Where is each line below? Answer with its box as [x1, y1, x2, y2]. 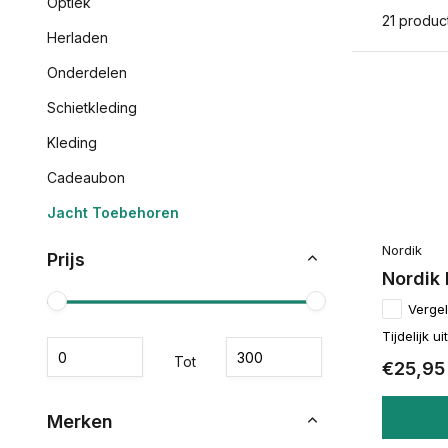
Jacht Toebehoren [47, 204, 179, 221]
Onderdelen [47, 64, 127, 81]
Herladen [47, 29, 108, 46]
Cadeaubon [47, 169, 125, 186]
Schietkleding [47, 99, 137, 116]
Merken [47, 411, 113, 432]
